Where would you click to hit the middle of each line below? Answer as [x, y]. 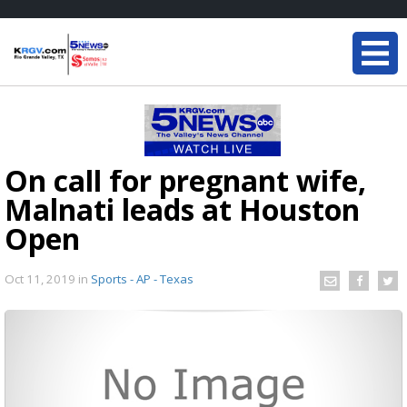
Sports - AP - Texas [142, 278]
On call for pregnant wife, [185, 180]
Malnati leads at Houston [182, 209]
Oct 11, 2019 [41, 278]
